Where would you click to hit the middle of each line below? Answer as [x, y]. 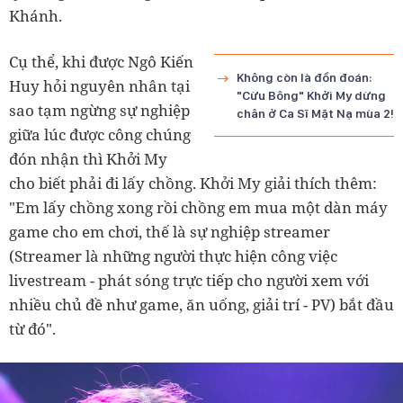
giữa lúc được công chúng [100, 134]
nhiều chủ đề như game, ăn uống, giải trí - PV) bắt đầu [201, 304]
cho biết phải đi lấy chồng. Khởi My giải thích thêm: [193, 183]
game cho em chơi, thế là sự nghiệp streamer [170, 232]
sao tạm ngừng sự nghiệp [99, 110]
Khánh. [36, 16]
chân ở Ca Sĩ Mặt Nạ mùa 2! [315, 113]
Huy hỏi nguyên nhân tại [99, 86]
